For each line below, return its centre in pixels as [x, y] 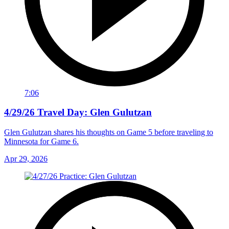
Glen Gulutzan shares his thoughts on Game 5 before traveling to [109, 132]
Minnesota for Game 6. [41, 142]
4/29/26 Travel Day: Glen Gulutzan [78, 112]
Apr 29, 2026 [26, 159]
